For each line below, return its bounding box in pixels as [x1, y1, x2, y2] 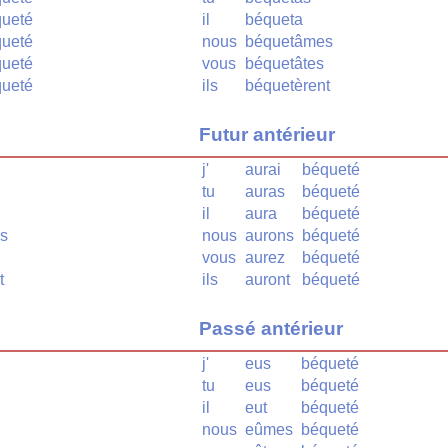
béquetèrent [245, 77, 330, 95]
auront [245, 270, 290, 288]
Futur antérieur [199, 123, 335, 145]
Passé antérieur [199, 317, 343, 339]
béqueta [245, 11, 303, 29]
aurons [245, 226, 294, 244]
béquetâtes [245, 55, 324, 73]
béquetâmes [245, 33, 333, 51]
